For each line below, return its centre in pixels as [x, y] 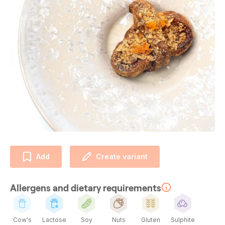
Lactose [54, 219]
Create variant [122, 156]
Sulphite [183, 219]
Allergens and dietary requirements [86, 187]
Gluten [151, 219]
